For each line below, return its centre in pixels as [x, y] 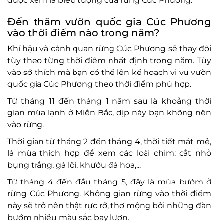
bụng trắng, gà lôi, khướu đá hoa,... [74, 165]
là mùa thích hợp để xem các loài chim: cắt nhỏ [109, 153]
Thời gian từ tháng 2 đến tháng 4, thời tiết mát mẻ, [109, 141]
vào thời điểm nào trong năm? [83, 33]
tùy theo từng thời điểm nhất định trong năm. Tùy [109, 60]
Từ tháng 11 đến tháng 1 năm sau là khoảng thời [109, 101]
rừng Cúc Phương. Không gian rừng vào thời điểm [109, 194]
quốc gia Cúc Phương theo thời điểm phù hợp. [99, 84]
